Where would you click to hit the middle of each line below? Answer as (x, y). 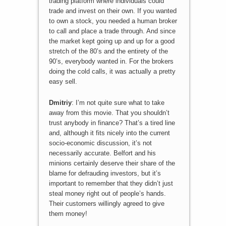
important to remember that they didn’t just (111, 183)
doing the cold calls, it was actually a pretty (112, 72)
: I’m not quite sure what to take (118, 102)
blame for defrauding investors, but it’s (105, 173)
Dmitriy (60, 102)
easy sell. (63, 82)
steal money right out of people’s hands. (107, 193)
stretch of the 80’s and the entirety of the (108, 51)
